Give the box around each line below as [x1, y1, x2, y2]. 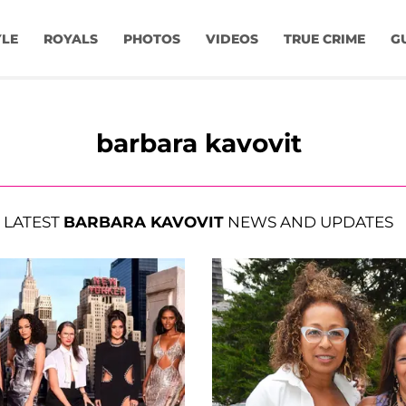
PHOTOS [122, 31, 180, 48]
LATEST [4, 213, 63, 232]
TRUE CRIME [283, 31, 365, 48]
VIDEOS [205, 31, 258, 48]
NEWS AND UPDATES [224, 213, 393, 232]
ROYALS [43, 31, 98, 48]
